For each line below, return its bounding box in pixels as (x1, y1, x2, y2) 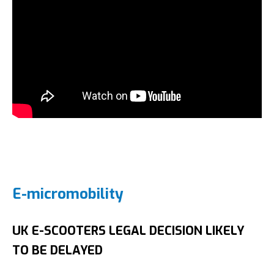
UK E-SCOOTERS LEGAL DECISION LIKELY (12, 223, 245, 240)
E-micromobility (12, 184, 124, 204)
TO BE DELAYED (12, 242, 103, 259)
